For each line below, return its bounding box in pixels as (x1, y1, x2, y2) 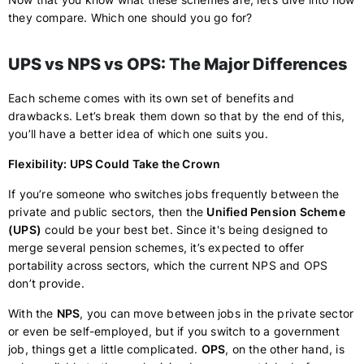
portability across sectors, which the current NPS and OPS (8, 258, 328, 272)
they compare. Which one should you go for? (8, 11, 253, 24)
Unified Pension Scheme (206, 205, 345, 219)
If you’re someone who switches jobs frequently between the (8, 187, 340, 201)
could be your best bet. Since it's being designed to (41, 223, 328, 236)
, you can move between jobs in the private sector (80, 306, 354, 320)
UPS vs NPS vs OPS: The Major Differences (8, 54, 348, 74)
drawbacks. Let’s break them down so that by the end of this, (8, 109, 345, 123)
